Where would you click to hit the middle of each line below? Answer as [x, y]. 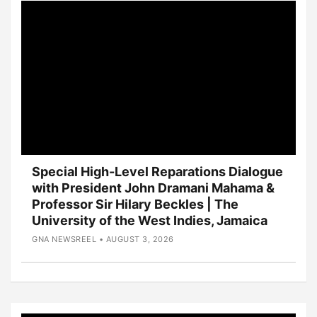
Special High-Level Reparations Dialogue [157, 171]
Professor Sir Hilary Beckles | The [135, 204]
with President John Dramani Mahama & [153, 188]
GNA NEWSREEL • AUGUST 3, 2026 [103, 239]
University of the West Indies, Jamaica [150, 220]
